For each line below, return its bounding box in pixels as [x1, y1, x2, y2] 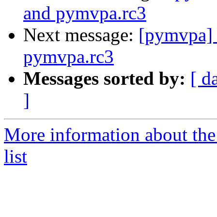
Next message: [23, 24, 139, 46]
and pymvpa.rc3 [23, 2, 146, 24]
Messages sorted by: [23, 68, 186, 89]
